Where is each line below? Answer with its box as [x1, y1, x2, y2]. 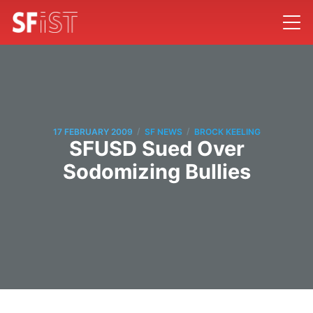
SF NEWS [144, 126, 182, 137]
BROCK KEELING [194, 126, 261, 137]
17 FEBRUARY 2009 [52, 126, 133, 137]
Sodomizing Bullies [62, 159, 251, 184]
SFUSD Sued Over [68, 136, 245, 161]
